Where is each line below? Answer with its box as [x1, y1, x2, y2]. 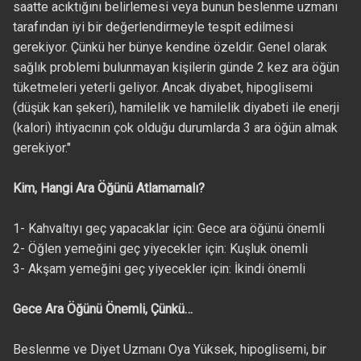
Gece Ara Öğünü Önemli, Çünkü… [12, 301, 193, 317]
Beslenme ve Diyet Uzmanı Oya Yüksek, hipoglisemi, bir [12, 342, 326, 358]
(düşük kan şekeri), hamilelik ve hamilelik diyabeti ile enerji [12, 100, 339, 116]
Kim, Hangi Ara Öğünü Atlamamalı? [12, 180, 205, 197]
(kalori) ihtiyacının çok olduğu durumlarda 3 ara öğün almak [12, 120, 338, 136]
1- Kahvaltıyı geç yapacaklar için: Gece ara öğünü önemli [12, 221, 325, 237]
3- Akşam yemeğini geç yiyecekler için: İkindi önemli [12, 261, 305, 277]
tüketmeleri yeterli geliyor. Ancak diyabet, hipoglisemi [12, 80, 313, 96]
